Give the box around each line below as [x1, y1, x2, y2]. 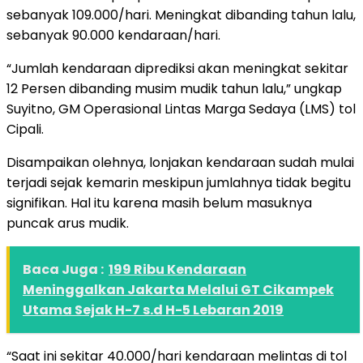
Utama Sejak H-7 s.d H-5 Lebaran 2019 [23, 300, 284, 319]
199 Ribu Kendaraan [109, 259, 246, 279]
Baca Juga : [23, 259, 104, 279]
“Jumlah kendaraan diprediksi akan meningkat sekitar [6, 58, 348, 78]
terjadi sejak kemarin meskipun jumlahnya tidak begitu [6, 173, 351, 192]
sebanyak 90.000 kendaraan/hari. [6, 25, 220, 45]
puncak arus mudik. [6, 213, 129, 233]
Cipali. [6, 119, 44, 139]
